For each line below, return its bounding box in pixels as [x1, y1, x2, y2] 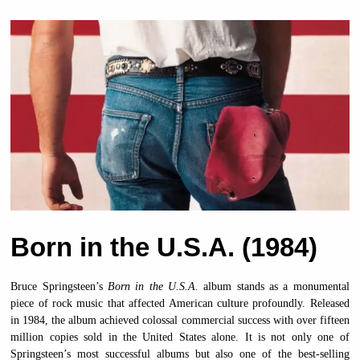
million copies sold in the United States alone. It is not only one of [10, 331, 350, 344]
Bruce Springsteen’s [10, 280, 108, 293]
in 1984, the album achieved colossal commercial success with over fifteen [10, 314, 350, 327]
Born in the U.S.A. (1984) [10, 232, 318, 263]
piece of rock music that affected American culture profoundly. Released [10, 297, 350, 310]
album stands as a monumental [198, 280, 350, 293]
